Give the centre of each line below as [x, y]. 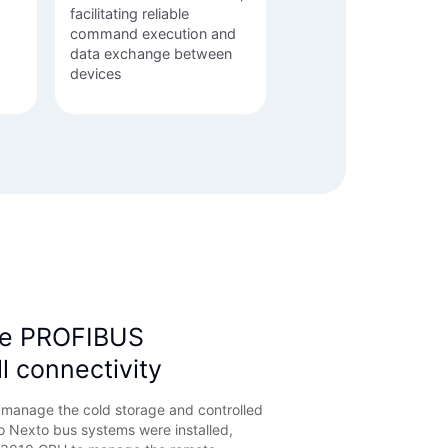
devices [95, 74]
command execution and [152, 34]
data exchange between [150, 54]
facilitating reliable [129, 14]
